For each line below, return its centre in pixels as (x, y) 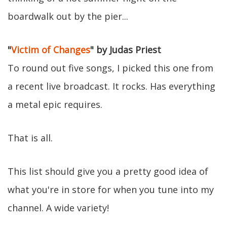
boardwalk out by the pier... (68, 16)
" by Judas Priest (126, 50)
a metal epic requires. (55, 104)
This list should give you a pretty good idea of (108, 171)
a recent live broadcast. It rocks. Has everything (111, 86)
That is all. (30, 138)
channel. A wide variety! (58, 208)
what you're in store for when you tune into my (111, 190)
